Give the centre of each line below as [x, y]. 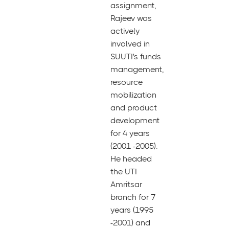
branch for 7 [133, 197]
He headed [131, 159]
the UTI [124, 171]
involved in [130, 44]
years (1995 [132, 210]
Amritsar [126, 184]
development [135, 120]
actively [125, 31]
